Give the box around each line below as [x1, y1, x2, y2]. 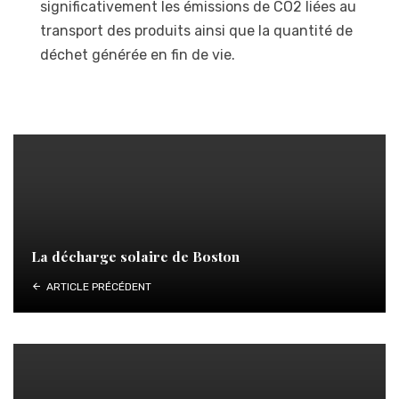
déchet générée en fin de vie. [40, 46, 235, 63]
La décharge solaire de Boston [31, 246, 240, 265]
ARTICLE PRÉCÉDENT [45, 280, 151, 293]
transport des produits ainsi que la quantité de [40, 22, 353, 39]
